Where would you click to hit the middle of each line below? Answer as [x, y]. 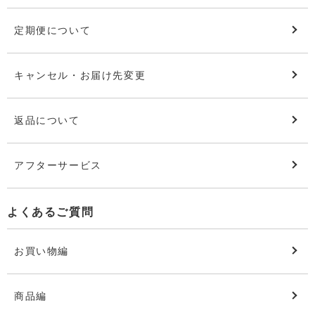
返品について [47, 120]
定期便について [53, 30]
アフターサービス [58, 165]
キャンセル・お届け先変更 [80, 75]
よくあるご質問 [51, 212]
